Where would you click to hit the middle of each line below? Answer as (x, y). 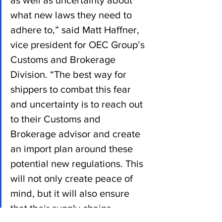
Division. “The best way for (70, 74)
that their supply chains (62, 208)
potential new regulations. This (78, 163)
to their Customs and (57, 119)
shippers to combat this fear (72, 89)
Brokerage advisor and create (77, 134)
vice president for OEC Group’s (79, 44)
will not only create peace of (73, 178)
